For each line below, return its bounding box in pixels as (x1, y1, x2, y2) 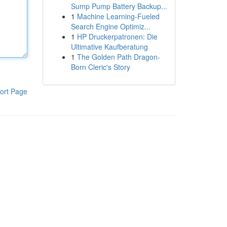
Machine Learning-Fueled (77, 11, 160, 21)
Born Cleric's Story (70, 62, 130, 72)
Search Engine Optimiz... (70, 21, 150, 31)
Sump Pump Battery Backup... (70, 1, 167, 11)
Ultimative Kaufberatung (70, 42, 148, 52)
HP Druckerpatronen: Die (77, 31, 158, 42)
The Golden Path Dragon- (77, 52, 160, 62)
